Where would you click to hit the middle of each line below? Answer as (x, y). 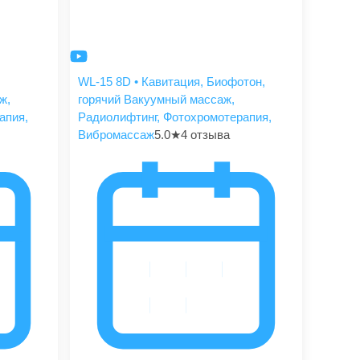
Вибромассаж (117, 134)
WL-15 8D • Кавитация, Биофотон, (172, 81)
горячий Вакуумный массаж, (157, 99)
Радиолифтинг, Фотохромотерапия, (175, 117)
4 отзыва (206, 134)
